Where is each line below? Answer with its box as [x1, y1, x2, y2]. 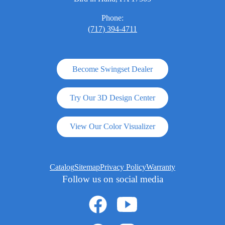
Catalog [50, 162, 74, 171]
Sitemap [74, 162, 100, 171]
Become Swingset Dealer [72, 64, 153, 73]
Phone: [101, 14, 124, 23]
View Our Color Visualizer [70, 122, 155, 131]
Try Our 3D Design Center [70, 93, 155, 102]
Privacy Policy [100, 162, 146, 171]
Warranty [146, 162, 175, 171]
